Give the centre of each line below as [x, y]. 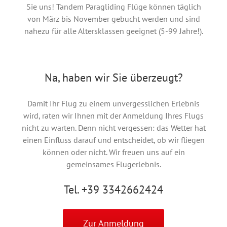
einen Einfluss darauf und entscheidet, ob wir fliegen [113, 140]
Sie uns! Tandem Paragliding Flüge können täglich [113, 6]
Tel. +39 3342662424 [113, 189]
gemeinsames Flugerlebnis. [113, 164]
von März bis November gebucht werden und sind [113, 18]
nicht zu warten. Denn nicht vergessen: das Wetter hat [113, 127]
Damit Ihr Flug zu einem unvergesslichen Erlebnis [113, 103]
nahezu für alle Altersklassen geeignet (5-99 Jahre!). [113, 31]
